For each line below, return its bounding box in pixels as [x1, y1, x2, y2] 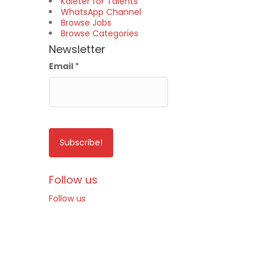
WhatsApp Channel [61, 6, 141, 18]
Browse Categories [61, 27, 138, 39]
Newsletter [49, 42, 105, 57]
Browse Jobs [61, 17, 111, 29]
